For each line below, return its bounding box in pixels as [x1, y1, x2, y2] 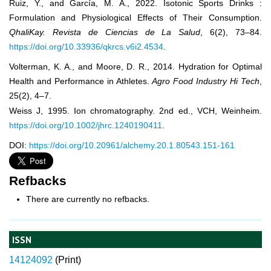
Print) [58, 255, 81, 266]
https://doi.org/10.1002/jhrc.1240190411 [9, 120, 162, 130]
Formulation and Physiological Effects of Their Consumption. [9, 13, 262, 23]
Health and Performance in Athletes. [9, 76, 152, 87]
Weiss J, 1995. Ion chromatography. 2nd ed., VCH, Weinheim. [9, 105, 262, 116]
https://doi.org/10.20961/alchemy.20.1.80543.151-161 [29, 140, 235, 150]
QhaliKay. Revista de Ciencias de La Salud [9, 27, 201, 38]
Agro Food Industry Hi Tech [152, 76, 260, 87]
